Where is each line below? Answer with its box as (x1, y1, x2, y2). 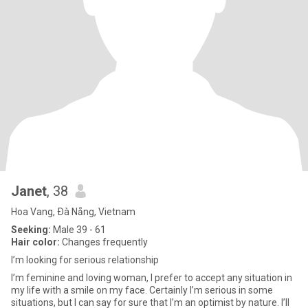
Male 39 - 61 (51, 224, 106, 235)
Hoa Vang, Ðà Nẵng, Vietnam (11, 206, 135, 217)
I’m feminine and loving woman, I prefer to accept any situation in (11, 272, 292, 283)
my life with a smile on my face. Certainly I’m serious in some (11, 285, 273, 296)
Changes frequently (60, 236, 148, 247)
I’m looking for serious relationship (11, 254, 159, 265)
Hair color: (11, 236, 60, 247)
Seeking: (11, 224, 51, 235)
